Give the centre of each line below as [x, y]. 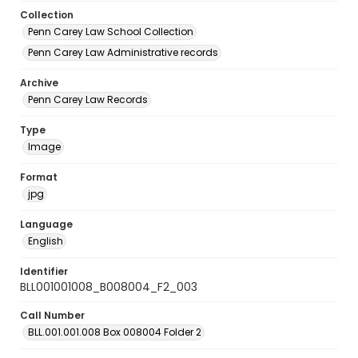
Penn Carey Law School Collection [111, 32]
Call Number [52, 315]
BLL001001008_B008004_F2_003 [109, 287]
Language [46, 224]
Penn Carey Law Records [88, 99]
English [46, 241]
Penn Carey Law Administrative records [123, 52]
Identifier [44, 271]
